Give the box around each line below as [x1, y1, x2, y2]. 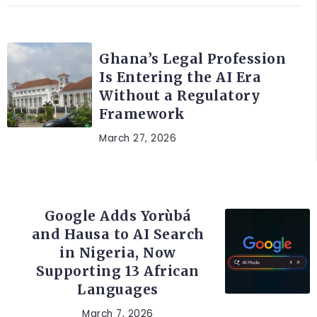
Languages [77, 280, 158, 298]
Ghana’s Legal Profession [99, 50, 286, 67]
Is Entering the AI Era [99, 68, 261, 86]
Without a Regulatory [99, 86, 260, 104]
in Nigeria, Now [59, 243, 176, 261]
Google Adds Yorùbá [44, 207, 192, 224]
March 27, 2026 [99, 131, 176, 145]
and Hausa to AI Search [31, 225, 204, 243]
